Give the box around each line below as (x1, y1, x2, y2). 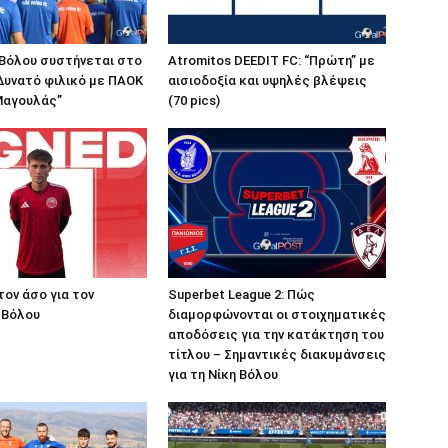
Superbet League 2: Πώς (168, 287, 315, 303)
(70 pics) (168, 93, 220, 109)
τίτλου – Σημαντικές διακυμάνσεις (168, 347, 386, 363)
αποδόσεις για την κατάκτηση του (168, 327, 384, 343)
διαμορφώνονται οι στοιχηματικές (168, 307, 386, 323)
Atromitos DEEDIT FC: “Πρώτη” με (168, 53, 375, 69)
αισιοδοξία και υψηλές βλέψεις (168, 73, 367, 89)
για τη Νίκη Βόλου (168, 367, 278, 383)
